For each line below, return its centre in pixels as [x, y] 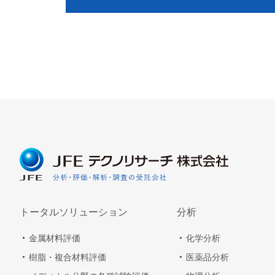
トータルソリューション [74, 212]
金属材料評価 [55, 238]
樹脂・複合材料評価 [68, 258]
